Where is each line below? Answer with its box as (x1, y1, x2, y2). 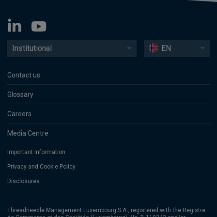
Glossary (7, 91, 33, 98)
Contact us (7, 71, 40, 79)
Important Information (7, 149, 65, 155)
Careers (7, 110, 31, 118)
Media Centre (7, 129, 48, 137)
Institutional (12, 44, 52, 53)
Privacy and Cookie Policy (7, 163, 76, 170)
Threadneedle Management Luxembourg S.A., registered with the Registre (7, 207, 205, 214)
